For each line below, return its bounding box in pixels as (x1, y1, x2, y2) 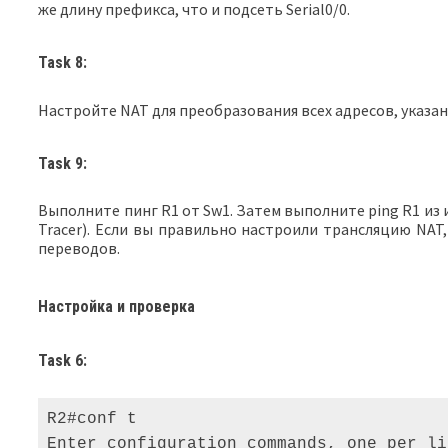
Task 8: (38, 52, 88, 72)
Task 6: (38, 350, 88, 370)
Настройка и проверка (38, 296, 196, 316)
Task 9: (38, 153, 88, 173)
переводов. (38, 238, 121, 259)
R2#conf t (47, 410, 148, 429)
